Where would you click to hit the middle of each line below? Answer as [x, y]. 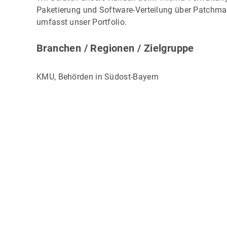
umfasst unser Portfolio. [82, 22]
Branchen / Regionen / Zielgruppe [115, 48]
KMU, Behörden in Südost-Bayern [98, 77]
